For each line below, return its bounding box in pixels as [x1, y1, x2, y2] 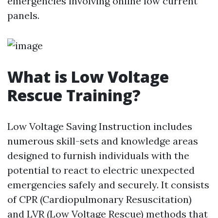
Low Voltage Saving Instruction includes [7, 120, 192, 132]
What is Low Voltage [7, 66, 169, 87]
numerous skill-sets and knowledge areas [7, 135, 198, 147]
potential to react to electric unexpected [7, 164, 195, 176]
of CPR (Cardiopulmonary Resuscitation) [7, 193, 192, 205]
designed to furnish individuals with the [7, 149, 189, 162]
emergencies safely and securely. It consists [7, 179, 209, 191]
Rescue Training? [7, 85, 141, 106]
